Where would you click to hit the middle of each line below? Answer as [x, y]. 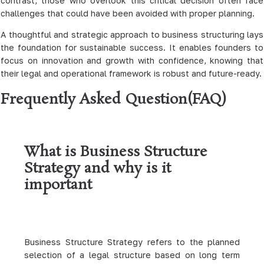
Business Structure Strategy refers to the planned [132, 242]
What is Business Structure [116, 153]
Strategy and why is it [98, 169]
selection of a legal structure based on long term [132, 255]
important [58, 186]
